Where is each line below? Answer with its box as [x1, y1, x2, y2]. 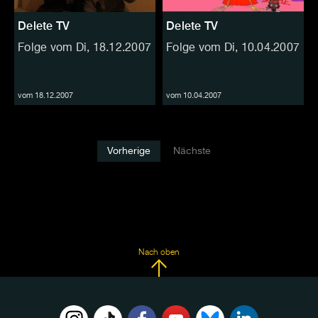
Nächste [173, 146, 211, 157]
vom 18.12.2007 [18, 92, 73, 100]
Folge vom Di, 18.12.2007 [18, 43, 151, 55]
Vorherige [107, 146, 150, 157]
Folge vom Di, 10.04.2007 [166, 43, 300, 55]
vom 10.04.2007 [166, 92, 221, 100]
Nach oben [138, 248, 180, 258]
